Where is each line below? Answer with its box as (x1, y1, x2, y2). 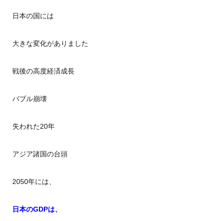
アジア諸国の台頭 (12, 150, 68, 158)
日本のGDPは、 (12, 205, 62, 213)
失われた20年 (12, 122, 55, 130)
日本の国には (12, 12, 54, 20)
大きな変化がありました (12, 39, 88, 47)
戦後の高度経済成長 (12, 67, 74, 75)
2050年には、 (12, 178, 56, 185)
